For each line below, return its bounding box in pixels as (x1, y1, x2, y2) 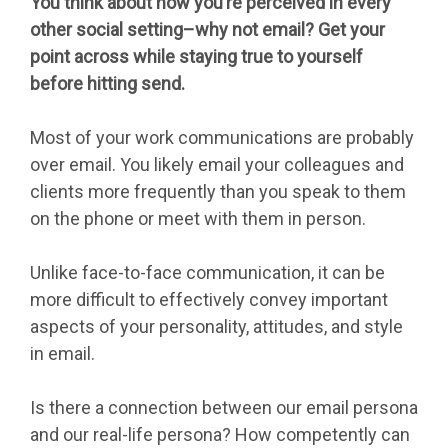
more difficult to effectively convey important (30, 288, 388, 310)
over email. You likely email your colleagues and (30, 153, 404, 175)
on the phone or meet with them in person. (30, 207, 366, 229)
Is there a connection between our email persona (30, 396, 418, 418)
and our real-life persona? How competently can (30, 423, 410, 445)
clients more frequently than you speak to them (30, 180, 406, 202)
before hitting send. (30, 72, 185, 94)
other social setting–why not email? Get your (30, 18, 385, 40)
